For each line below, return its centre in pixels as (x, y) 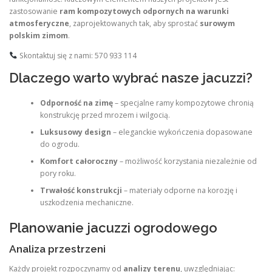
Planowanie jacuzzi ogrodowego (113, 228)
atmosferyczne (39, 24)
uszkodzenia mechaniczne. (87, 202)
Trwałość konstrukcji (81, 190)
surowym (217, 24)
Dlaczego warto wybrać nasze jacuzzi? (131, 78)
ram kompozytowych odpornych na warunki (144, 12)
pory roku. (58, 173)
